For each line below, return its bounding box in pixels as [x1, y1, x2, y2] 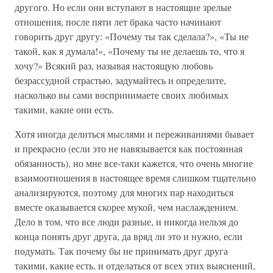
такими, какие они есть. [15, 103, 114, 116]
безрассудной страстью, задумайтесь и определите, [15, 74, 226, 87]
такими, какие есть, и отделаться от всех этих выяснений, [15, 259, 255, 272]
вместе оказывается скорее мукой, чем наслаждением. [15, 200, 238, 213]
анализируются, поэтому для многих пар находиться [15, 186, 233, 199]
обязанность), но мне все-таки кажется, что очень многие [15, 157, 253, 169]
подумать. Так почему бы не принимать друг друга [15, 244, 228, 257]
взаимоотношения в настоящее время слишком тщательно [15, 171, 256, 184]
